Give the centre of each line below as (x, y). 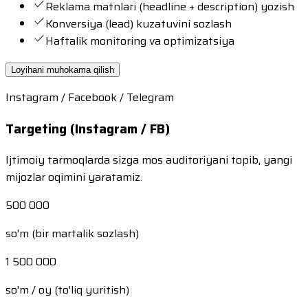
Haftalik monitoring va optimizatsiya (140, 41)
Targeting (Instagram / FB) (88, 129)
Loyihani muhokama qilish (63, 69)
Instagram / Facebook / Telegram (90, 97)
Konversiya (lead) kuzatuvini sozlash (139, 23)
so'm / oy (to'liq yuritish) (67, 290)
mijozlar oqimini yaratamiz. (74, 177)
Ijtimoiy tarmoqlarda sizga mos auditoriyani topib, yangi (149, 160)
